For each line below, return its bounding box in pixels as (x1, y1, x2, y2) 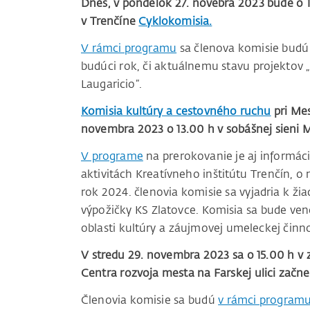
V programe (81, 149, 143, 163)
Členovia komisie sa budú (81, 293, 219, 307)
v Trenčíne (81, 14, 139, 28)
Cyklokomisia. (138, 14, 212, 28)
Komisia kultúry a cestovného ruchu (81, 104, 271, 118)
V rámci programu (81, 41, 177, 55)
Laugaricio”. (81, 77, 142, 91)
